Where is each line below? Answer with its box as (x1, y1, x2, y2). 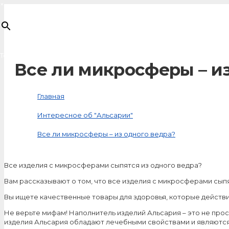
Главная (37, 91, 64, 100)
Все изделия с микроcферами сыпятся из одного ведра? (4, 161, 202, 169)
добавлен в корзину (20, 51, 91, 59)
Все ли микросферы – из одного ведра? (37, 129, 175, 138)
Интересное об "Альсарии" (37, 110, 133, 119)
